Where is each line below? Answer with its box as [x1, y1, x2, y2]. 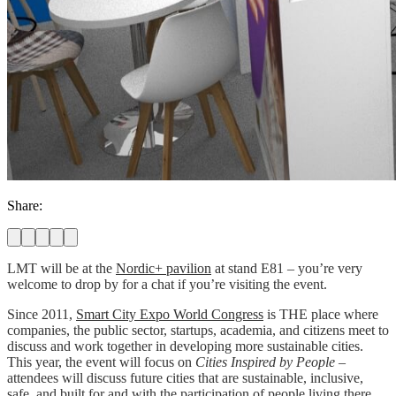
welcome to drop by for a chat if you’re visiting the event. [7, 276, 327, 292]
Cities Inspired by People [195, 354, 335, 369]
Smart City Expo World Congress [76, 306, 263, 322]
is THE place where [263, 306, 378, 322]
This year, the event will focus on [7, 354, 195, 369]
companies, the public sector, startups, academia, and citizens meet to [7, 322, 389, 338]
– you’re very [287, 260, 362, 276]
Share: [7, 197, 42, 213]
